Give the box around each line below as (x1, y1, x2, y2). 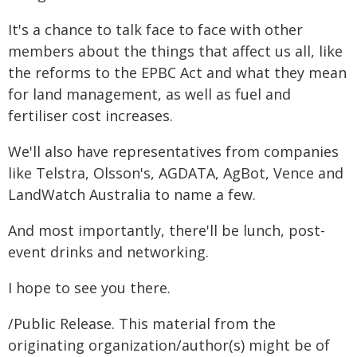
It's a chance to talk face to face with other (8, 20, 303, 39)
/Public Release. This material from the (8, 314, 276, 333)
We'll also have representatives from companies (8, 142, 339, 161)
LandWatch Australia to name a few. (8, 185, 256, 204)
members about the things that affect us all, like (8, 41, 343, 61)
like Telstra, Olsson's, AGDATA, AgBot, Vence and (8, 163, 343, 182)
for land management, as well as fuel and (8, 84, 291, 104)
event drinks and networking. (8, 242, 209, 261)
